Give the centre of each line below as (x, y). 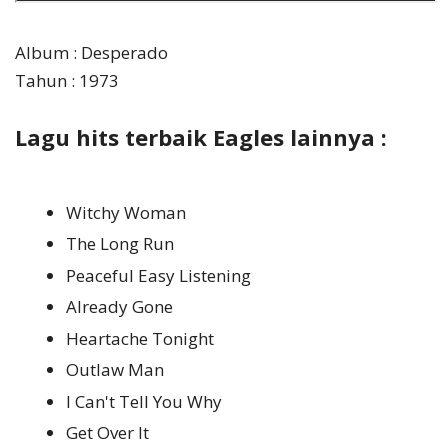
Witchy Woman (126, 212)
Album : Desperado (91, 52)
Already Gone (119, 306)
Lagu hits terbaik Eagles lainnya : (201, 136)
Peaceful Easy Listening (158, 275)
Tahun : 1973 (67, 80)
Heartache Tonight (140, 338)
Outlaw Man (115, 369)
